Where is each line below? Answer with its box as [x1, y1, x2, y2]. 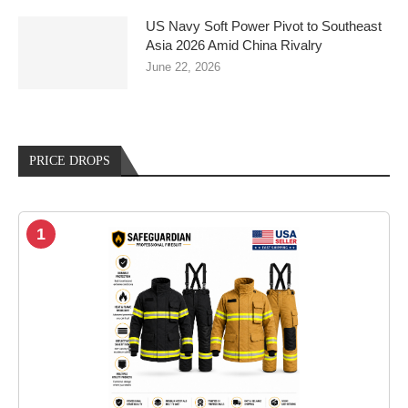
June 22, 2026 [146, 60, 220, 75]
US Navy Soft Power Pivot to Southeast [146, 18, 382, 35]
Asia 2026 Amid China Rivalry [146, 37, 322, 54]
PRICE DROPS [29, 154, 110, 168]
